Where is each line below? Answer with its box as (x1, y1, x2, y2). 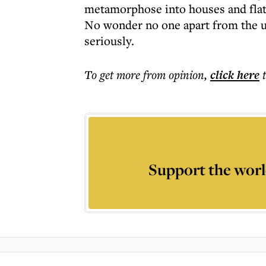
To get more (84, 66, 143, 83)
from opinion (143, 66, 204, 83)
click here (210, 66, 259, 83)
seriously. (84, 33, 134, 49)
